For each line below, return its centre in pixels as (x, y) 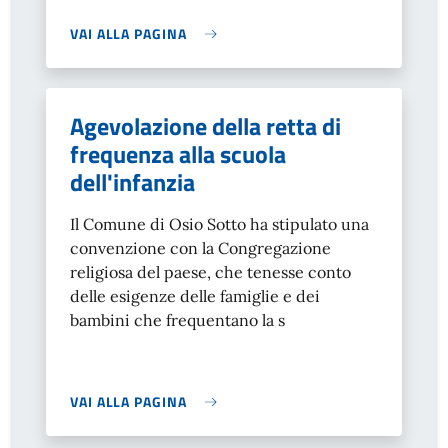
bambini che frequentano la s (177, 320)
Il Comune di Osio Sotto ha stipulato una (219, 224)
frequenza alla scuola (178, 154)
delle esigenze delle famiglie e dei (195, 296)
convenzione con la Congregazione (200, 248)
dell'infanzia (132, 182)
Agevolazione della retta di (205, 126)
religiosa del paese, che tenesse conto (210, 272)
